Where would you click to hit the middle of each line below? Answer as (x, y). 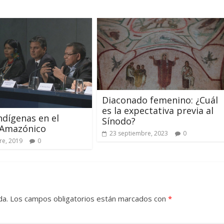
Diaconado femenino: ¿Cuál (160, 100)
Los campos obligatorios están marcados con (88, 198)
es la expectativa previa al (158, 111)
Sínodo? (119, 121)
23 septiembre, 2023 (139, 133)
